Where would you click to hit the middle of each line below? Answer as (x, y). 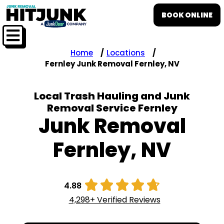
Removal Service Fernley (112, 108)
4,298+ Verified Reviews (114, 199)
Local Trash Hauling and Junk (112, 96)
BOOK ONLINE (187, 15)
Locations (126, 52)
